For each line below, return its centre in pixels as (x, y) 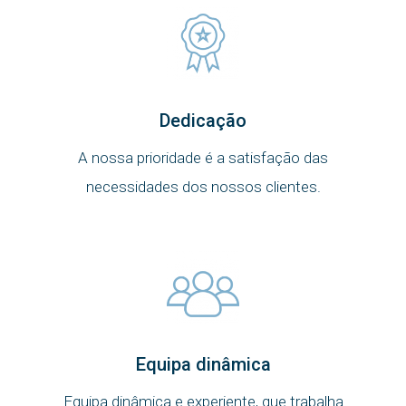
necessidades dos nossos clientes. (203, 187)
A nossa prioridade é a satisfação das (203, 158)
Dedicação (203, 121)
